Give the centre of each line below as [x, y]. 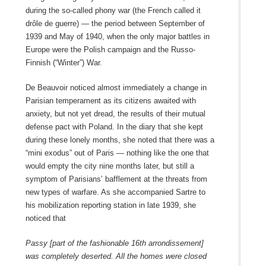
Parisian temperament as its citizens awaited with [110, 100]
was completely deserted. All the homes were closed [116, 256]
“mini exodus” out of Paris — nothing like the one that [117, 153]
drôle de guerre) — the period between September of [115, 23]
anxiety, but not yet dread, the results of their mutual [115, 113]
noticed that [45, 218]
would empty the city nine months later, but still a [110, 166]
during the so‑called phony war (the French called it [113, 10]
